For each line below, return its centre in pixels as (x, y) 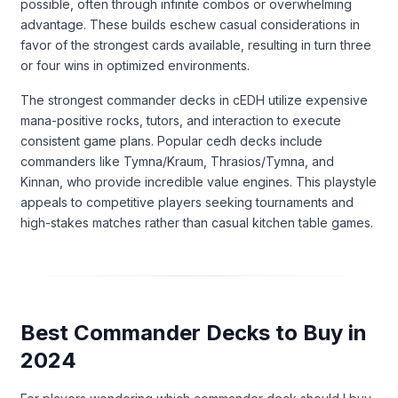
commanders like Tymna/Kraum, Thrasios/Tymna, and (177, 161)
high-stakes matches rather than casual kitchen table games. (197, 222)
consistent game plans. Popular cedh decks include (171, 140)
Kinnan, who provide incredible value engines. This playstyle (199, 181)
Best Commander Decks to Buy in (194, 332)
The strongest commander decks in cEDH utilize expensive (194, 99)
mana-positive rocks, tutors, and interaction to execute (181, 120)
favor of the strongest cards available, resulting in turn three (196, 44)
